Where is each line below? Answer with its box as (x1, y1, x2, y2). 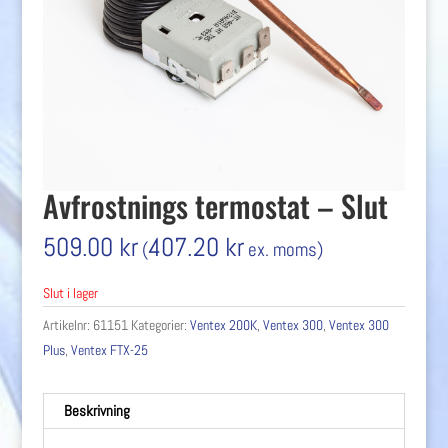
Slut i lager (42, 284, 98, 303)
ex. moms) (243, 237, 323, 262)
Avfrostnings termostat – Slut (42, 182, 388, 228)
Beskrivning (63, 401, 130, 421)
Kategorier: (130, 316, 190, 335)
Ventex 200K (189, 316, 257, 335)
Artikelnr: (42, 316, 93, 335)
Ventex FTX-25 (70, 341, 148, 360)
